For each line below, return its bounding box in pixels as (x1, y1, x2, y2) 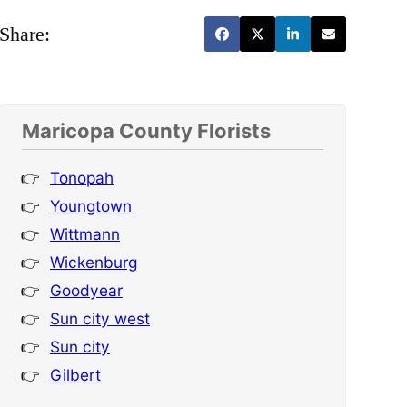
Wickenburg (49, 253, 137, 273)
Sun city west (49, 309, 150, 329)
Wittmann (49, 224, 120, 244)
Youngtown (49, 196, 132, 216)
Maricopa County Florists (21, 119, 271, 144)
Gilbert (49, 365, 101, 385)
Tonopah (49, 168, 114, 188)
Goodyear (49, 281, 123, 301)
